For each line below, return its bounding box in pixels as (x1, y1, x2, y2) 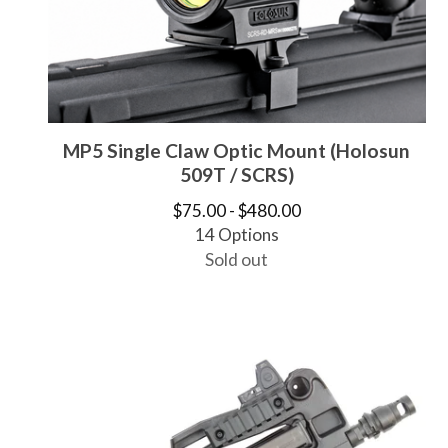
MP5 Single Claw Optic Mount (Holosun (63, 138, 411, 162)
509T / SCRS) (179, 162, 294, 186)
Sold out (205, 248, 269, 270)
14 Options (194, 223, 279, 245)
